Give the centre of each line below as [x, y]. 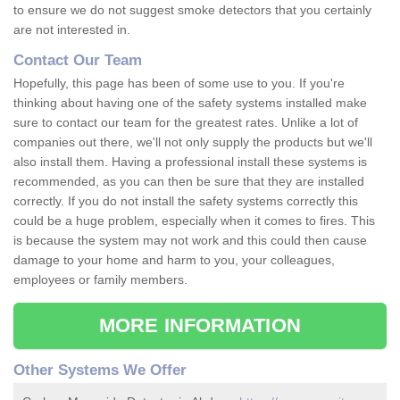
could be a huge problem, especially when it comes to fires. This [194, 221]
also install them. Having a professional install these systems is [190, 162]
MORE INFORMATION [200, 326]
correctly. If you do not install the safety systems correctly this [186, 201]
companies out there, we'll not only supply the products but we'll [193, 142]
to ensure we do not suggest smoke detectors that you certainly [192, 10]
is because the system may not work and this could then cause [190, 241]
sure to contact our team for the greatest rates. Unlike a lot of [186, 123]
